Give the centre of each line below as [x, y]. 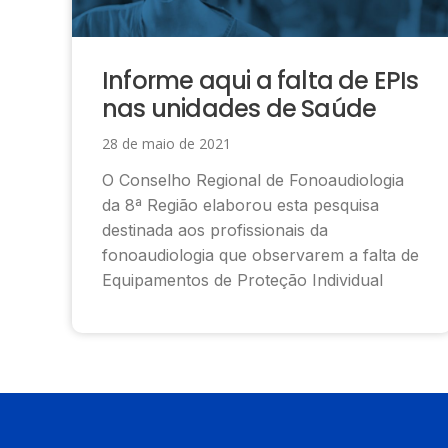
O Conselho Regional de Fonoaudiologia [253, 179]
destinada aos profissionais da [215, 229]
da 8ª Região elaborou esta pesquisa [240, 204]
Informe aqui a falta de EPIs [260, 80]
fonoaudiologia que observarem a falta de [260, 254]
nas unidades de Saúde [239, 108]
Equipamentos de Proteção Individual [242, 279]
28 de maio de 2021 [166, 143]
